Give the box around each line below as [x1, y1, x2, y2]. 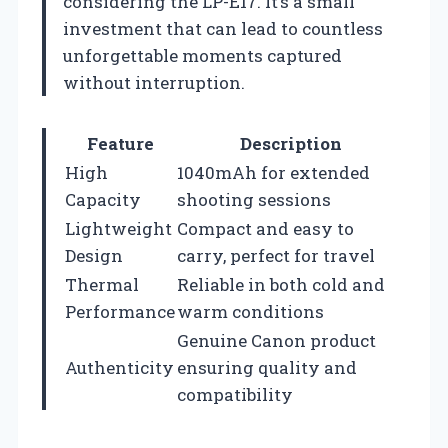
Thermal [65, 272, 139, 296]
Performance [65, 299, 175, 323]
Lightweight [65, 216, 172, 240]
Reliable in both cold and [177, 272, 385, 296]
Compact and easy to [177, 216, 354, 240]
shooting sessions [177, 187, 331, 211]
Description [239, 131, 342, 155]
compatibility [177, 382, 293, 406]
